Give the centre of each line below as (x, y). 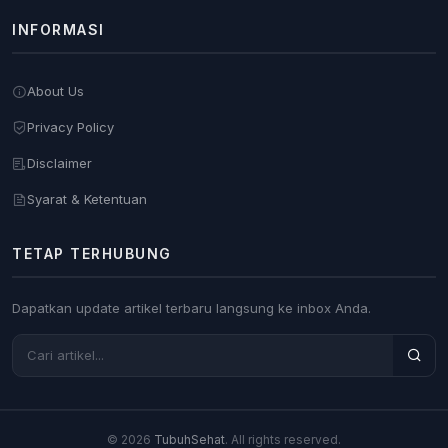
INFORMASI (58, 29)
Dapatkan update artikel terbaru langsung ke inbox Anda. (191, 307)
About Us (55, 91)
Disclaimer (59, 163)
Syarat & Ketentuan (87, 199)
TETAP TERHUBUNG (92, 253)
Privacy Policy (70, 127)
